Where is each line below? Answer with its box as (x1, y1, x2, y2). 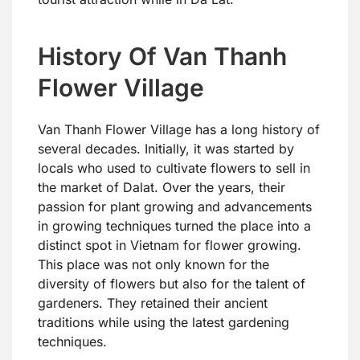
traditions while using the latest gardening (38, 314, 289, 331)
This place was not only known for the (38, 256, 269, 273)
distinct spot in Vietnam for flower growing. (38, 237, 301, 254)
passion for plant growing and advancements (38, 198, 312, 215)
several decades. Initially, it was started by (38, 141, 294, 157)
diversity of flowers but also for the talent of (38, 276, 305, 292)
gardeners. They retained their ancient (38, 295, 268, 312)
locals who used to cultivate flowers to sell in (38, 160, 310, 177)
